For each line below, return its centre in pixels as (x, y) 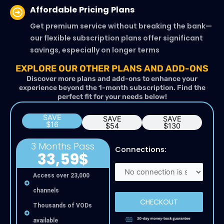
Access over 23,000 (61, 176)
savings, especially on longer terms (95, 50)
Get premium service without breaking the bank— (121, 26)
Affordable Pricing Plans (82, 9)
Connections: (140, 150)
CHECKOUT (159, 202)
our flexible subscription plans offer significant (116, 38)
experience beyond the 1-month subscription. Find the (112, 88)
